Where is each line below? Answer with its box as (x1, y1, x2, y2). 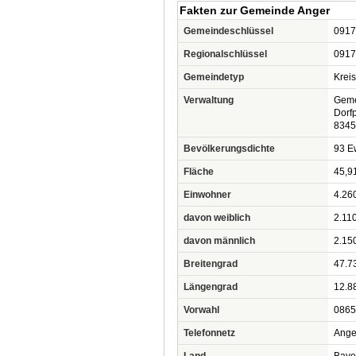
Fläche (184, 166, 214, 177)
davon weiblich (184, 212, 250, 223)
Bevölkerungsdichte (184, 143, 275, 154)
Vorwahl (184, 304, 219, 315)
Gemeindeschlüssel (184, 25, 273, 37)
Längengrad (184, 281, 238, 292)
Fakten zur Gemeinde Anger (180, 4, 330, 17)
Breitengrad (184, 258, 238, 269)
